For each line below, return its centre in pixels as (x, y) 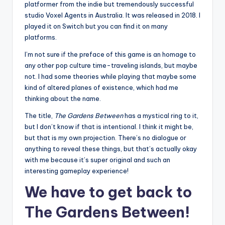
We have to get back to (108, 192)
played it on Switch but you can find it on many (96, 26)
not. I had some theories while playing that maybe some (110, 77)
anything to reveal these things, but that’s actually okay (111, 149)
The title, (39, 116)
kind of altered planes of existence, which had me (101, 88)
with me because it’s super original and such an (97, 160)
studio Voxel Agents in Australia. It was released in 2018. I (113, 15)
